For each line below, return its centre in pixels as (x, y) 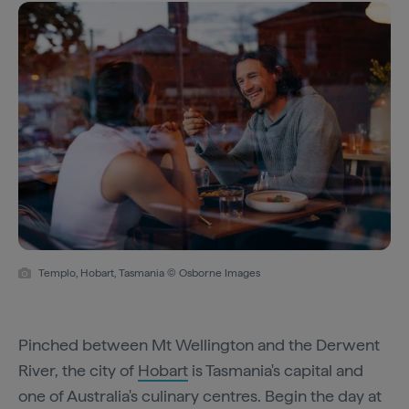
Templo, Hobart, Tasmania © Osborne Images (149, 273)
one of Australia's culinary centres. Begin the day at (200, 395)
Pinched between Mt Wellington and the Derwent (199, 344)
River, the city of (78, 370)
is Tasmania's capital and (276, 370)
